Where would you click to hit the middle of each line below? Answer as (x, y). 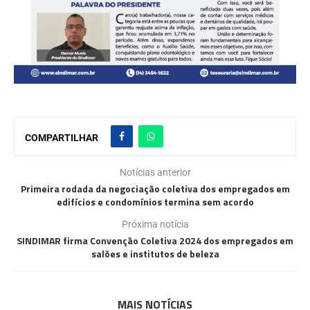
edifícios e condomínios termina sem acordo (155, 201)
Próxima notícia (155, 224)
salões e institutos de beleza (155, 253)
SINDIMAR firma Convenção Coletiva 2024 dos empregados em (155, 240)
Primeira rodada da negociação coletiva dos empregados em (155, 188)
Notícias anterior (155, 172)
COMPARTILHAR (62, 137)
